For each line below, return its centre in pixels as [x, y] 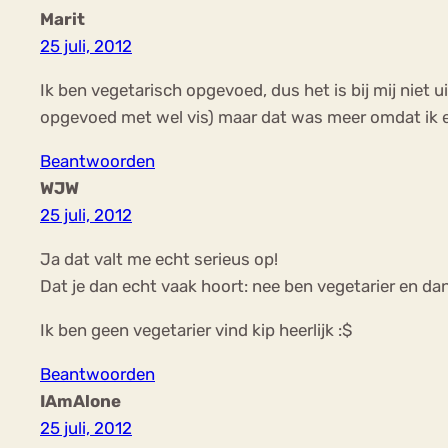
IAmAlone [80, 400]
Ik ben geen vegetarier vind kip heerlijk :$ [196, 329]
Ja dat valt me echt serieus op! [159, 258]
